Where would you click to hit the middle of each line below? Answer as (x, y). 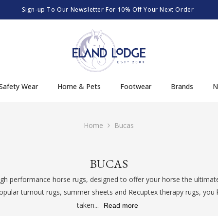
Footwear (136, 86)
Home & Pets (79, 86)
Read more (121, 205)
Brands (182, 86)
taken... (89, 205)
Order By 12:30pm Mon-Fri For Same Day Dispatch (108, 9)
